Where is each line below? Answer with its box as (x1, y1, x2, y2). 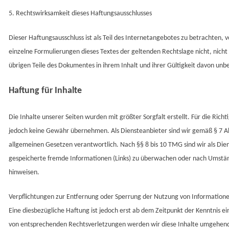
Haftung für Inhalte (9, 86, 82, 96)
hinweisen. (9, 169, 39, 177)
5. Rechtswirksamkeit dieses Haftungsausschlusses (9, 10, 152, 18)
